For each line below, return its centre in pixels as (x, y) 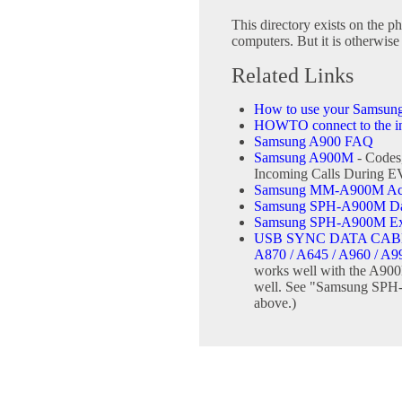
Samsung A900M (304, 157)
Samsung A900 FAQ (314, 141)
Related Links (293, 75)
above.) (275, 303)
